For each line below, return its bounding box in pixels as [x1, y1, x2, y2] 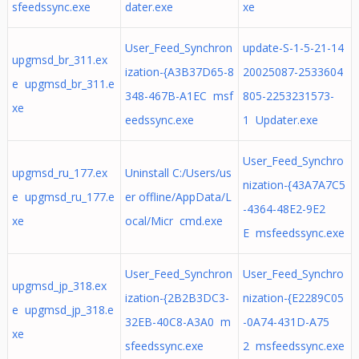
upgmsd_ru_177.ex [11, 165, 107, 180]
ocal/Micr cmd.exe [124, 213, 223, 228]
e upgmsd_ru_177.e [11, 189, 115, 204]
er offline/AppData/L [124, 189, 232, 204]
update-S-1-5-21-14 [242, 40, 344, 55]
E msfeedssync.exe [242, 225, 345, 240]
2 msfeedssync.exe [242, 338, 345, 353]
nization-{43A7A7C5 [242, 177, 345, 192]
